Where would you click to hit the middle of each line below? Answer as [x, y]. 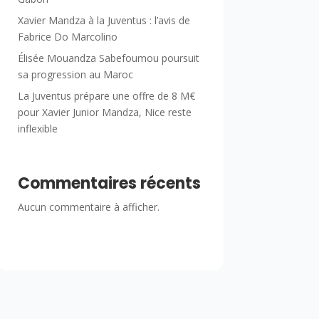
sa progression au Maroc [75, 74]
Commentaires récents [109, 183]
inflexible [37, 128]
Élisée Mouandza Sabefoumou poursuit [108, 58]
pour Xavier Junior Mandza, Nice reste [104, 112]
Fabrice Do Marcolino [67, 36]
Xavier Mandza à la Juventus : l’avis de [104, 20]
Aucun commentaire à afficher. [88, 206]
